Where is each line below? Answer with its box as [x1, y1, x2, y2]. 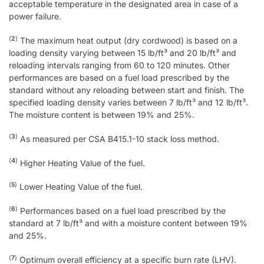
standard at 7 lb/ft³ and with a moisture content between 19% [9, 218, 247, 229]
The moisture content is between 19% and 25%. [9, 109, 194, 120]
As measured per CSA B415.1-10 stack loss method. [18, 133, 219, 144]
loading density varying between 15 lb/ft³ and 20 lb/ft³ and [9, 47, 236, 58]
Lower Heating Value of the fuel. [17, 181, 143, 192]
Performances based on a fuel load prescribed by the [18, 206, 226, 216]
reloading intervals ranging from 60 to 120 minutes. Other [9, 60, 230, 70]
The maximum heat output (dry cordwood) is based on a [18, 35, 237, 45]
